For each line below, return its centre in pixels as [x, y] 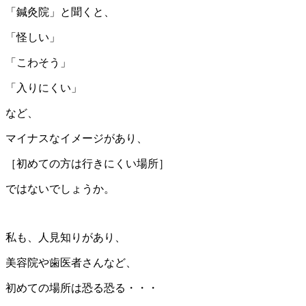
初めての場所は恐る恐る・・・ [82, 288]
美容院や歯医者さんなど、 [71, 263]
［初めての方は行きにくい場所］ [87, 164]
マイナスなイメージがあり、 [76, 139]
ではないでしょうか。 [60, 189]
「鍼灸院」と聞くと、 [60, 12]
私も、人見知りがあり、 [66, 238]
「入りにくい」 [44, 88]
